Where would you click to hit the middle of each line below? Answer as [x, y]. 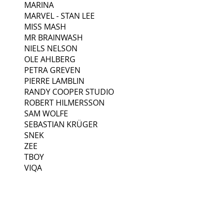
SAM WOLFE [46, 113]
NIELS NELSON [51, 48]
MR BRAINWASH [54, 37]
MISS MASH [45, 26]
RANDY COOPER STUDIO [69, 92]
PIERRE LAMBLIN [54, 81]
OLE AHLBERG [50, 59]
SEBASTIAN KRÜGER [61, 124]
